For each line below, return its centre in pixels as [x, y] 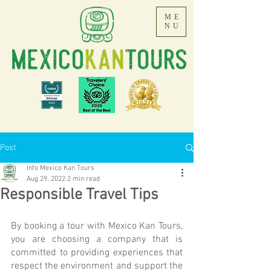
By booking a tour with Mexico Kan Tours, [97, 226]
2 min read [83, 179]
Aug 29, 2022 [46, 179]
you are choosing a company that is [97, 240]
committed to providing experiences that [97, 253]
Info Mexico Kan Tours [60, 168]
